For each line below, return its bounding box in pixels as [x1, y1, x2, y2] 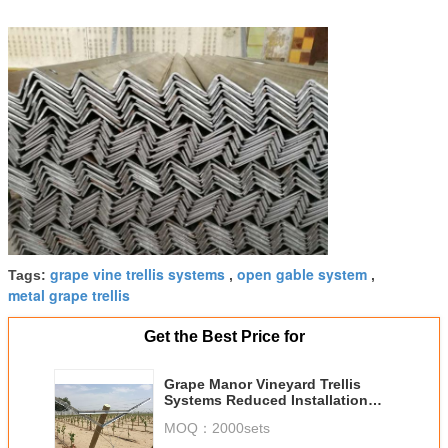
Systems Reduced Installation [164, 392, 368, 409]
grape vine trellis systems [50, 264, 225, 285]
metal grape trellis [8, 285, 130, 306]
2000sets [212, 420, 270, 437]
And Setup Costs [164, 408, 280, 425]
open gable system [237, 264, 367, 285]
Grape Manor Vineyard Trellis [164, 376, 361, 393]
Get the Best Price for [143, 328, 305, 346]
